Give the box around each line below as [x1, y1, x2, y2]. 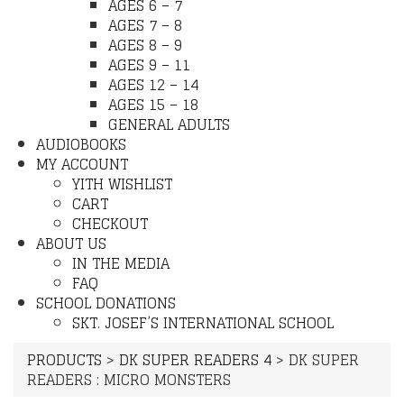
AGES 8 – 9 [108, 32, 182, 58]
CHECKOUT [72, 211, 148, 236]
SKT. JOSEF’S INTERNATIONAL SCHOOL [72, 310, 334, 335]
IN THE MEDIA [72, 251, 170, 276]
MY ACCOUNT [36, 151, 128, 177]
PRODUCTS [27, 347, 102, 372]
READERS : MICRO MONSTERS [27, 367, 231, 392]
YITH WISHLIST [72, 171, 172, 197]
